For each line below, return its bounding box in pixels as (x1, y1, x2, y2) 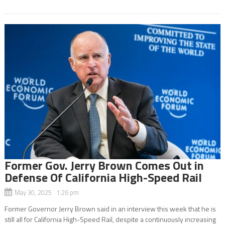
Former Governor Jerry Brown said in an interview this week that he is (4, 203, 216, 214)
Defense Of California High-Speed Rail (4, 168, 202, 186)
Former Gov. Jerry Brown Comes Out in (4, 156, 204, 174)
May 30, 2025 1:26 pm (14, 187, 79, 197)
